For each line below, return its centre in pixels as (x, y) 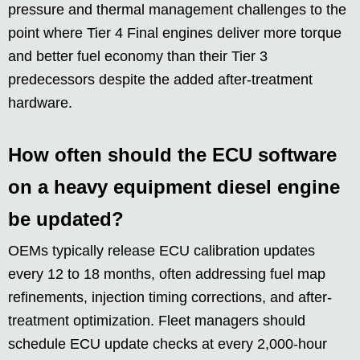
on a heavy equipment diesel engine (174, 187)
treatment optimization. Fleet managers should (157, 321)
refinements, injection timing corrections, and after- (170, 298)
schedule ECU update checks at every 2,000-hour (168, 344)
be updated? (66, 219)
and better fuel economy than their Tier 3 (138, 57)
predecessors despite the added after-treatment (160, 80)
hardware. (40, 103)
